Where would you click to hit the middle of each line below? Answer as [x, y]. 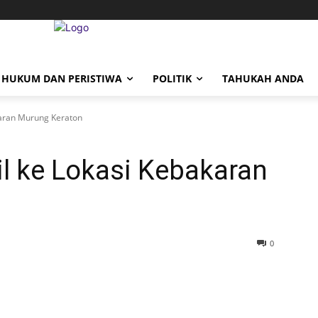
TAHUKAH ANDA [263, 78]
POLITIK [172, 78]
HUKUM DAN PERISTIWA [62, 78]
